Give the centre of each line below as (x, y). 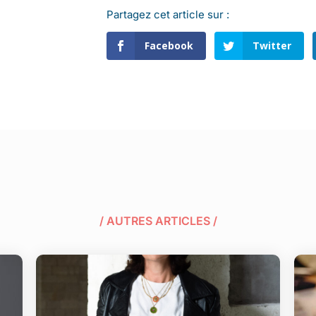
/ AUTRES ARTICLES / (158, 221)
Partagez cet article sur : (168, 14)
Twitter (272, 45)
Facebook (169, 45)
